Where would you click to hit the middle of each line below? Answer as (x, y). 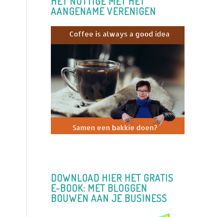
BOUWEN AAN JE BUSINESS (109, 198)
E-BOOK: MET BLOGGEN (99, 188)
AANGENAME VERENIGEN (104, 11)
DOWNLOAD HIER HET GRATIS (112, 178)
